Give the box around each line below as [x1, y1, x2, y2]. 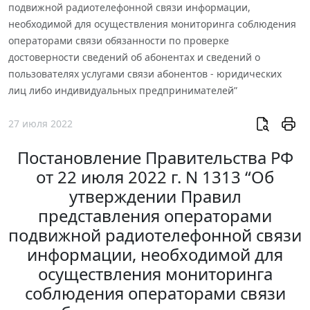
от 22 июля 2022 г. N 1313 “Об [36, 165, 274, 188]
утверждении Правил [69, 185, 241, 208]
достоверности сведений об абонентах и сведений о [8, 51, 260, 64]
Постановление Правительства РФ [17, 146, 293, 169]
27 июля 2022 [8, 116, 73, 130]
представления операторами [38, 204, 272, 227]
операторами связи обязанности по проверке [8, 34, 229, 48]
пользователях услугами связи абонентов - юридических [8, 67, 282, 81]
